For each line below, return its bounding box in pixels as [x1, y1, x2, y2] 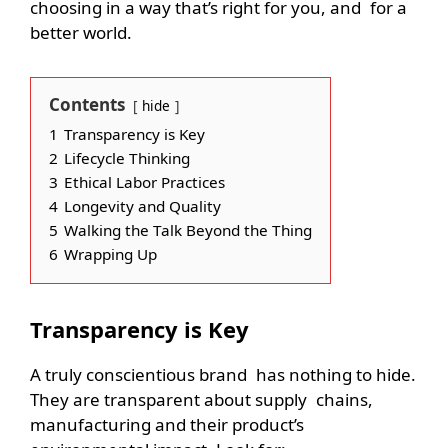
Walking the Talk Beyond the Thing [64, 220, 312, 241]
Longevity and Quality [64, 196, 221, 217]
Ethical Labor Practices [64, 172, 225, 193]
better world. [30, 21, 132, 45]
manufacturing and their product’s [30, 413, 304, 437]
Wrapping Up [64, 244, 157, 265]
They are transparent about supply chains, [30, 388, 373, 412]
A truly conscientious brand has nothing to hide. [30, 363, 416, 387]
